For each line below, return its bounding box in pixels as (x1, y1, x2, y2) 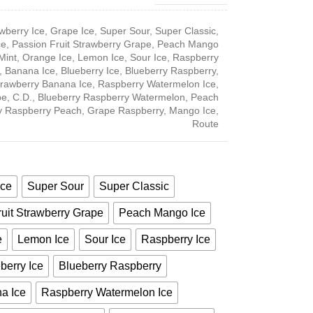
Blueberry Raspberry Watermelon (37, 92, 185, 103)
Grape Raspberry (87, 105, 163, 116)
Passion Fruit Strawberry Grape (11, 38, 152, 50)
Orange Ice (22, 52, 72, 63)
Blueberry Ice (60, 65, 119, 76)
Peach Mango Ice (118, 207, 205, 219)
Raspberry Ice (140, 233, 210, 245)
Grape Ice (50, 25, 94, 36)
